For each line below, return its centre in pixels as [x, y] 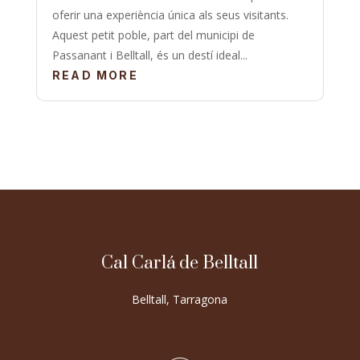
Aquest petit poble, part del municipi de [153, 35]
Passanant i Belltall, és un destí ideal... [149, 55]
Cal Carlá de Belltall [180, 263]
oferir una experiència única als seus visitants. [170, 14]
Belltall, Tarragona [180, 299]
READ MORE [95, 75]
